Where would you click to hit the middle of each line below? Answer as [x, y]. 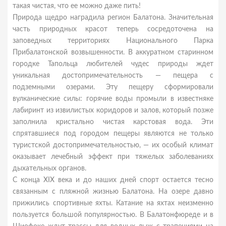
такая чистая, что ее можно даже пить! [77, 6]
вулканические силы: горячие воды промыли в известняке [113, 99]
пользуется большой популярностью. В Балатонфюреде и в [113, 215]
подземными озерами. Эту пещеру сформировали [113, 87]
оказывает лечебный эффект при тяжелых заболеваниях [113, 157]
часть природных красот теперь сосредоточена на [113, 29]
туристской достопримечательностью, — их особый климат [113, 145]
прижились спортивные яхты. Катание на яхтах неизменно [113, 203]
